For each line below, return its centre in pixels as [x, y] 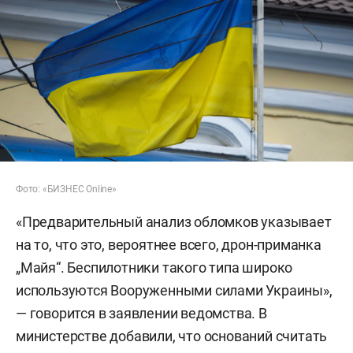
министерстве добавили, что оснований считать [172, 336]
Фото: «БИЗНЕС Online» [66, 189]
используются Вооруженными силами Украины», [174, 290]
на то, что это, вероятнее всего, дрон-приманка [169, 244]
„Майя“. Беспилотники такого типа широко [154, 267]
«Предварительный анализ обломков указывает [174, 221]
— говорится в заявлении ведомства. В [141, 313]
